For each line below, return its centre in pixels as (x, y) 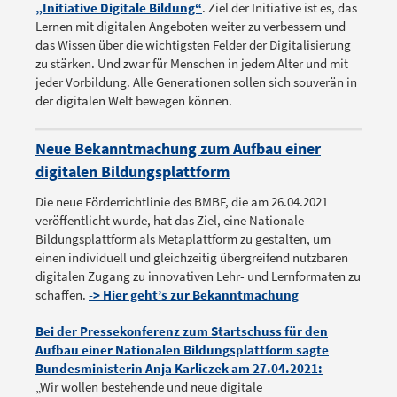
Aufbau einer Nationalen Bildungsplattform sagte (182, 350)
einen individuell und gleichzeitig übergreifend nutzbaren (192, 258)
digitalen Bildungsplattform (132, 172)
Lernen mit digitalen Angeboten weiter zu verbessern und (191, 27)
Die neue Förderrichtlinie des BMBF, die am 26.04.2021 (182, 202)
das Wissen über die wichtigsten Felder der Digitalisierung (193, 45)
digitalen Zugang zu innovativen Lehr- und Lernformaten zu (198, 276)
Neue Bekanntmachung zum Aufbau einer (178, 149)
